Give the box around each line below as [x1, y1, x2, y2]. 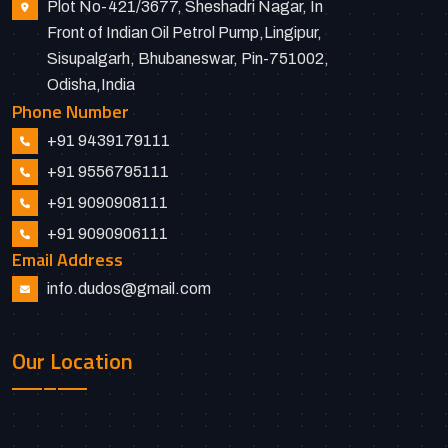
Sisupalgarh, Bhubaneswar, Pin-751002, [47, 50, 329, 68]
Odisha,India [47, 76, 135, 94]
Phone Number [12, 97, 129, 125]
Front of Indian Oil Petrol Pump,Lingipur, [47, 24, 322, 42]
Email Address [12, 246, 123, 274]
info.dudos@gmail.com [47, 280, 211, 298]
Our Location [12, 343, 133, 378]
